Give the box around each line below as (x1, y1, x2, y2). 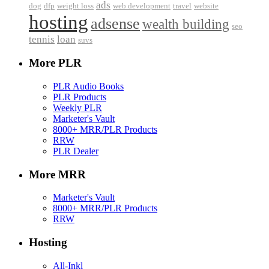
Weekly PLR (53, 103, 102, 113)
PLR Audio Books (53, 81, 124, 91)
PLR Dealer (53, 146, 98, 156)
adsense (91, 14, 140, 32)
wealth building (142, 16, 229, 32)
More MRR (29, 168, 86, 181)
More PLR (29, 56, 82, 70)
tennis (29, 33, 55, 45)
